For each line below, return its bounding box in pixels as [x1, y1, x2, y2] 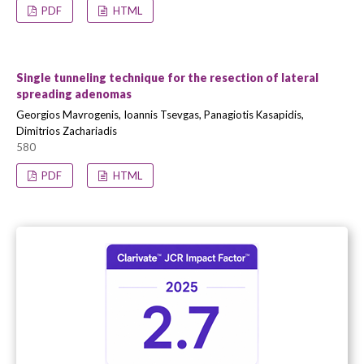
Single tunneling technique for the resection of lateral [16, 71, 318, 84]
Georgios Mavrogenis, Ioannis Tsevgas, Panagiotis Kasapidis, [16, 108, 304, 121]
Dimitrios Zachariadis [16, 124, 117, 137]
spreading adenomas [16, 87, 132, 101]
